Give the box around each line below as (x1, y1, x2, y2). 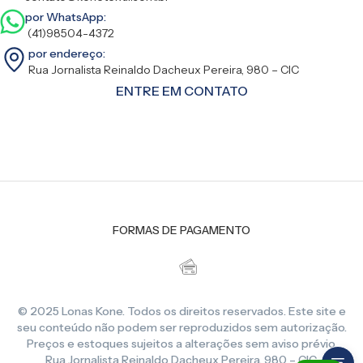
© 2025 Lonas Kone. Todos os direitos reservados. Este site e (17, 303, 346, 318)
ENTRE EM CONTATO (115, 82, 248, 99)
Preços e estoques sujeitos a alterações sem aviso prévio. (26, 335, 337, 351)
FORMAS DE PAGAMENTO (113, 222, 250, 237)
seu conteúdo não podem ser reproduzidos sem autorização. (16, 319, 347, 335)
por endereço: (28, 45, 105, 61)
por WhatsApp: (25, 9, 106, 24)
